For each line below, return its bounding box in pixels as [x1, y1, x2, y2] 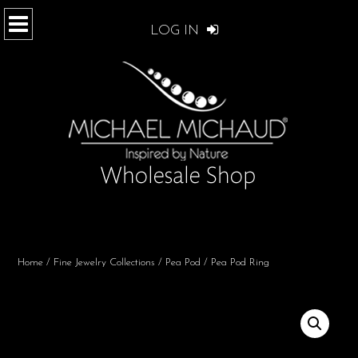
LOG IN [149, 24, 203, 38]
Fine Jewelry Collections [54, 257, 155, 268]
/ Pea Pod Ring [201, 257, 269, 268]
